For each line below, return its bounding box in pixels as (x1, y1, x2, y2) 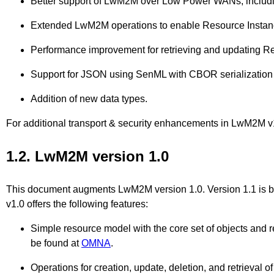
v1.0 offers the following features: (6, 199, 148, 210)
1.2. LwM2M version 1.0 (6, 148, 169, 165)
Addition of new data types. (31, 94, 147, 105)
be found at (31, 238, 81, 249)
